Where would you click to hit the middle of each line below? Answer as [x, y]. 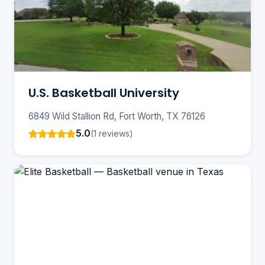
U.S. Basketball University [104, 93]
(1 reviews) [112, 133]
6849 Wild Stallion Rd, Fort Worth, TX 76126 [117, 117]
